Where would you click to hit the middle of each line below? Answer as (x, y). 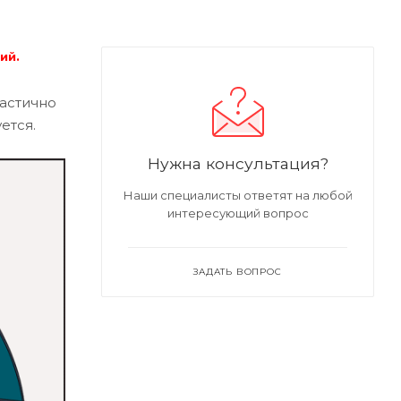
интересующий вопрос (238, 213)
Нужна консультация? (238, 164)
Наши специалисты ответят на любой (238, 196)
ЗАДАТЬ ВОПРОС (238, 272)
